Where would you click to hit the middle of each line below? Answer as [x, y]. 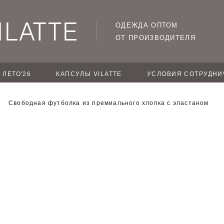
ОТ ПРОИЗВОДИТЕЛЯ [155, 37]
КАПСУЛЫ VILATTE [89, 74]
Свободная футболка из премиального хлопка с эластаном [109, 103]
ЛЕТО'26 [17, 74]
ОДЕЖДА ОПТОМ [147, 25]
